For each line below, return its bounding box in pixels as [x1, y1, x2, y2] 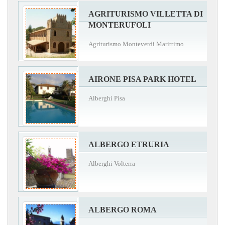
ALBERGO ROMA [88, 205, 157, 214]
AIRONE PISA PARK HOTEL [88, 74, 196, 83]
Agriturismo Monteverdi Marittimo [88, 40, 184, 48]
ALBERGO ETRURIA [88, 140, 169, 149]
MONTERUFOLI [88, 20, 151, 29]
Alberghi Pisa [88, 94, 125, 102]
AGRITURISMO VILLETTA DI [88, 9, 203, 18]
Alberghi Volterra [88, 159, 135, 167]
